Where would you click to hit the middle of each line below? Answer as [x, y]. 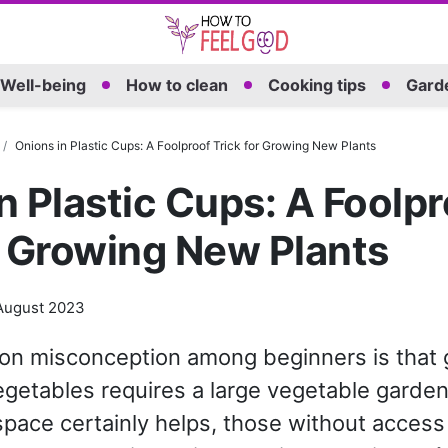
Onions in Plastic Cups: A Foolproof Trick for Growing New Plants [195, 145]
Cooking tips [316, 85]
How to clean [176, 85]
